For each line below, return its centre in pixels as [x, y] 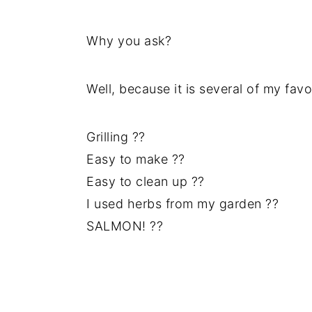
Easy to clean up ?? [146, 181]
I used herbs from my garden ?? [182, 203]
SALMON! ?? [125, 226]
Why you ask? [129, 40]
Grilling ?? [116, 136]
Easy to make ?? [136, 159]
